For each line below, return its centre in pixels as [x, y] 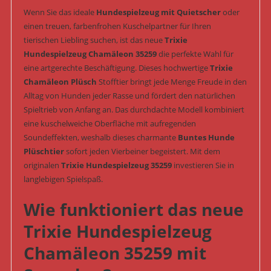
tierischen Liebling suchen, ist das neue [94, 40]
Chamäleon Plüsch [60, 82]
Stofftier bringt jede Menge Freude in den [171, 82]
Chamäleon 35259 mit [115, 253]
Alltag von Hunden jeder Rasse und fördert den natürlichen [129, 96]
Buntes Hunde [206, 138]
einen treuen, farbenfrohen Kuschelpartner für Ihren [117, 26]
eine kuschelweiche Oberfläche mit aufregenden [109, 124]
